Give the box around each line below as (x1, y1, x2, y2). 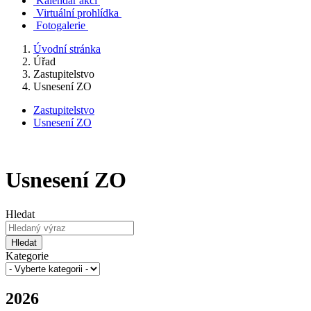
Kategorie (6, 249, 49, 262)
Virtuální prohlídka (36, 7, 119, 19)
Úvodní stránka (33, 43, 101, 55)
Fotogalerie (36, 19, 85, 31)
